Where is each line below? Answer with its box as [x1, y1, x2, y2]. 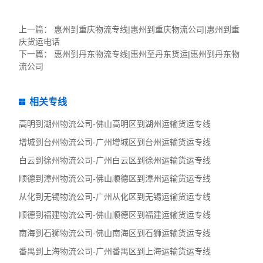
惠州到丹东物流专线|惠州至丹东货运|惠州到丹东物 [54, 49, 240, 59]
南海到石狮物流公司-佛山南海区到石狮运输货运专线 [19, 228, 211, 238]
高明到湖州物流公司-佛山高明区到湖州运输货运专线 [19, 119, 211, 129]
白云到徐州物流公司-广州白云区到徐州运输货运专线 [19, 155, 211, 165]
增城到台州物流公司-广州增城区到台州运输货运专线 [19, 137, 211, 147]
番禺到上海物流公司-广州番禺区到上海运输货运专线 [19, 246, 211, 256]
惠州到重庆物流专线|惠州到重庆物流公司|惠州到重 [54, 24, 240, 34]
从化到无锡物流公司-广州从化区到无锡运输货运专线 [19, 191, 211, 201]
